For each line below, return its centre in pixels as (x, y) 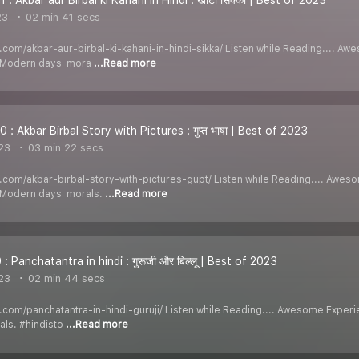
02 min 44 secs (65, 278)
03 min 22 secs (64, 147)
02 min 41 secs (61, 17)
